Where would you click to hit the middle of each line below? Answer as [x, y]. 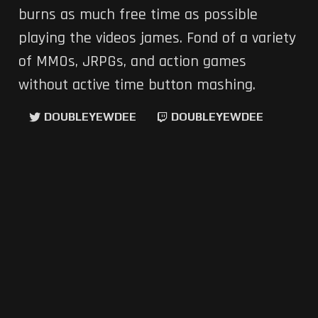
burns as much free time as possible [138, 15]
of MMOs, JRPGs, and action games [132, 62]
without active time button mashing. [137, 86]
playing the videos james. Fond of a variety [157, 39]
